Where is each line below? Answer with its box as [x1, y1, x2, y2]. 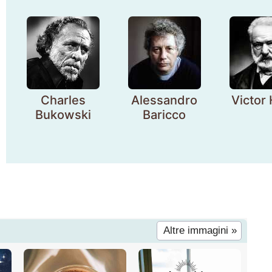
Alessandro [131, 93, 198, 107]
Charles [40, 93, 86, 107]
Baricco [143, 107, 186, 122]
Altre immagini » [163, 225, 237, 236]
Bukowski [35, 107, 91, 122]
